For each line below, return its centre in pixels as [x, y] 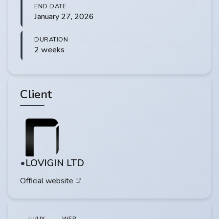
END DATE [50, 7]
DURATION [51, 40]
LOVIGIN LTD [55, 164]
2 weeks [49, 50]
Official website [47, 181]
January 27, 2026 [64, 17]
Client [36, 95]
